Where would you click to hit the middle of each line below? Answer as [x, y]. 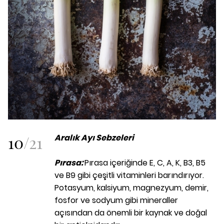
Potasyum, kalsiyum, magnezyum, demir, [131, 188]
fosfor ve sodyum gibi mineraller [116, 200]
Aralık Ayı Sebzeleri [94, 138]
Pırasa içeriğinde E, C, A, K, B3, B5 [145, 163]
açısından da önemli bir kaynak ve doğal [131, 213]
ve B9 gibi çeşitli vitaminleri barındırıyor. [129, 175]
